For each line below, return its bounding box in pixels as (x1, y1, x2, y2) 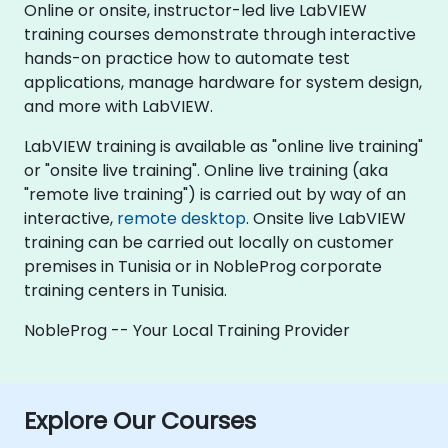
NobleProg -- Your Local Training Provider (24, 318, 350, 342)
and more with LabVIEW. (24, 94, 213, 118)
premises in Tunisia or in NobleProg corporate (24, 254, 382, 278)
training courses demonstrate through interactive (24, 22, 416, 46)
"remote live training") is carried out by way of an (24, 182, 406, 206)
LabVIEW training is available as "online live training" (24, 134, 423, 158)
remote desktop (117, 206, 246, 230)
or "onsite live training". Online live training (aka (24, 158, 388, 182)
